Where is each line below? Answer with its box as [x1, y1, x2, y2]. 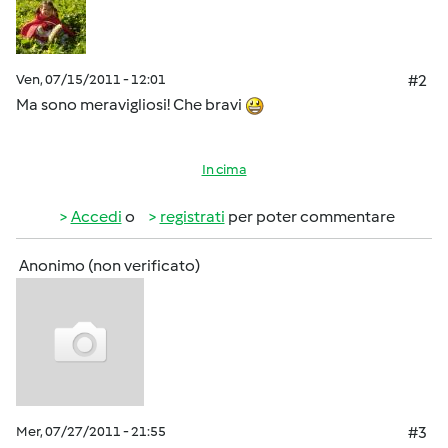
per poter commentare [224, 207, 395, 226]
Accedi [70, 207, 122, 226]
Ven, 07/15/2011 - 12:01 [16, 71, 166, 88]
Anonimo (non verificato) [19, 256, 200, 275]
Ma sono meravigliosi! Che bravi [16, 95, 245, 114]
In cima [201, 161, 247, 178]
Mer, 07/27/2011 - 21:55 [16, 423, 166, 440]
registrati [159, 207, 225, 226]
